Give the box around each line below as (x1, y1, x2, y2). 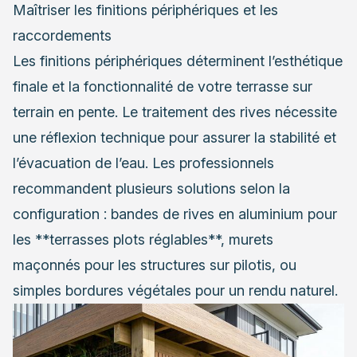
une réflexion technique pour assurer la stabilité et (13, 128, 336, 146)
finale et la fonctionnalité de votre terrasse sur (13, 77, 312, 95)
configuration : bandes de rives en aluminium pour (13, 205, 337, 222)
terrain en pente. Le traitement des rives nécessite (13, 103, 337, 120)
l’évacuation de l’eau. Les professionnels (13, 154, 274, 171)
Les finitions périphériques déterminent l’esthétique (13, 52, 343, 69)
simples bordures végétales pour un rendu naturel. (13, 281, 338, 299)
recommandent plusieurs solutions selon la (13, 179, 290, 197)
